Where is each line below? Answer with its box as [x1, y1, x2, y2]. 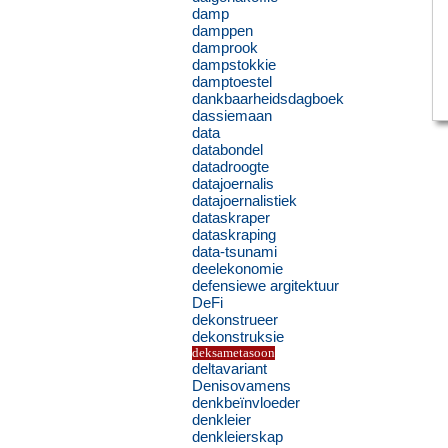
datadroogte [192, 158, 269, 175]
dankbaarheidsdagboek [192, 90, 344, 107]
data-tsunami [192, 243, 277, 260]
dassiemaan [192, 107, 272, 124]
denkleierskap [192, 428, 283, 445]
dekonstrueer [192, 311, 278, 328]
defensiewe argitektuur [192, 277, 339, 294]
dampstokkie [192, 56, 276, 73]
